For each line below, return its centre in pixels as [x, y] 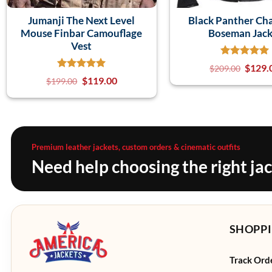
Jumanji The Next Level [82, 20]
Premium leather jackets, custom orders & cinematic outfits [136, 147]
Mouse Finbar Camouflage [82, 33]
